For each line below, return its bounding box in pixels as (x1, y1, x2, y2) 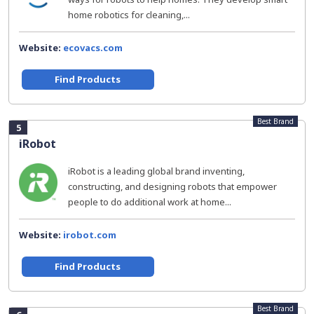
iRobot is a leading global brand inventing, (68, 165, 245, 177)
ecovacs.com (63, 41, 123, 54)
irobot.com (63, 228, 116, 241)
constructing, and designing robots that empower (68, 180, 277, 193)
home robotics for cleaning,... (68, 8, 190, 21)
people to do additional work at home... (68, 196, 231, 208)
